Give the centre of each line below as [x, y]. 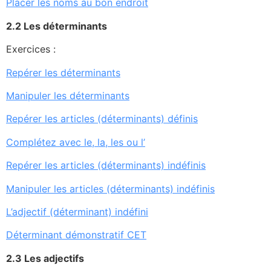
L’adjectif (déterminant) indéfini [77, 211]
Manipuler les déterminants [68, 96]
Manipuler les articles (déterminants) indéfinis [110, 188]
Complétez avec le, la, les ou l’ [76, 142]
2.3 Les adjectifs [45, 258]
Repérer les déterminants [63, 72]
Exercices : [31, 49]
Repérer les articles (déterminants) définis [102, 119]
